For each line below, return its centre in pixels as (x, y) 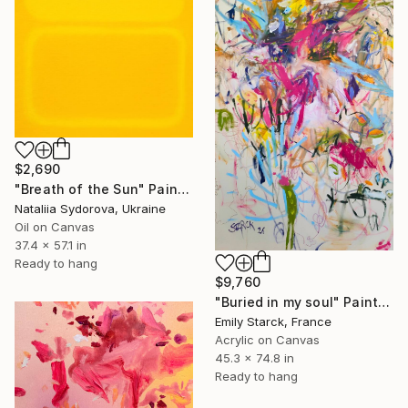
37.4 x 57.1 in (51, 245)
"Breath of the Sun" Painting (183, 189)
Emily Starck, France (273, 321)
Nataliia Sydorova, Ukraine (90, 209)
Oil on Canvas (55, 227)
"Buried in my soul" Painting (384, 301)
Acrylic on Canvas (267, 339)
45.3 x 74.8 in (255, 357)
